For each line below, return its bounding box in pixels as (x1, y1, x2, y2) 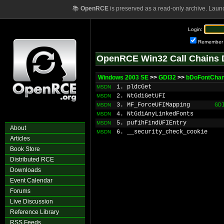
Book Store (10, 145, 40, 152)
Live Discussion (10, 198, 53, 205)
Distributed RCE (10, 156, 54, 163)
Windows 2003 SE (98, 74, 148, 81)
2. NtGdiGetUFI (116, 92, 165, 99)
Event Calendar (10, 177, 52, 184)
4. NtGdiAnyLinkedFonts (116, 110, 193, 117)
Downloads (10, 166, 41, 173)
